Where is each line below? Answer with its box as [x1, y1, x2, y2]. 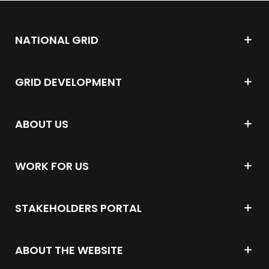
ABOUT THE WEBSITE [15, 242, 123, 258]
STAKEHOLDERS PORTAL [15, 200, 142, 216]
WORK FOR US [15, 158, 89, 174]
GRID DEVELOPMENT [15, 74, 122, 89]
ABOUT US [15, 116, 68, 131]
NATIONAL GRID [15, 32, 98, 47]
